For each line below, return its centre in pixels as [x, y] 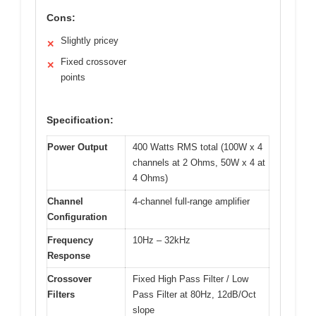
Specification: [80, 120]
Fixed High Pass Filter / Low [190, 279]
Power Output [77, 147]
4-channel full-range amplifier [191, 201]
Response [69, 255]
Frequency [70, 240]
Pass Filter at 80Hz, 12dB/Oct [194, 294]
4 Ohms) [150, 178]
